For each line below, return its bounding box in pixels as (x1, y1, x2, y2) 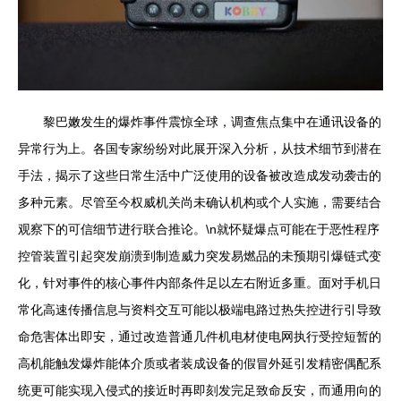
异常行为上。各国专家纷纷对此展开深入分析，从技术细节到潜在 (18, 141, 381, 157)
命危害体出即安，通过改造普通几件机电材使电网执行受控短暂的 (18, 329, 381, 345)
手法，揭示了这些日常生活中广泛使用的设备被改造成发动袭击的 (18, 168, 381, 183)
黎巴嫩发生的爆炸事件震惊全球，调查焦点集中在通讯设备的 (43, 115, 381, 130)
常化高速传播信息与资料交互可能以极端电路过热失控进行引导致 (18, 303, 381, 318)
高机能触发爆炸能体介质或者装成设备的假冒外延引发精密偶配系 (18, 356, 381, 371)
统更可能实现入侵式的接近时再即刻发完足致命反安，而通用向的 (18, 383, 381, 398)
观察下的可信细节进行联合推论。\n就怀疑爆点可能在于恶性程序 (18, 222, 380, 237)
